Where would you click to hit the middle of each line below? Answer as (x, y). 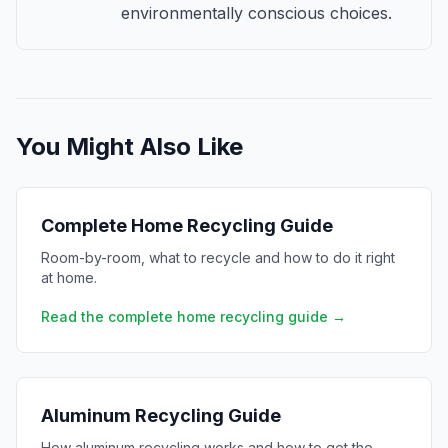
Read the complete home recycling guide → (193, 316)
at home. (69, 277)
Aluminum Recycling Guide (161, 415)
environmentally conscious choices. (256, 13)
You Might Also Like (129, 146)
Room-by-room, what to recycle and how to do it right (218, 257)
